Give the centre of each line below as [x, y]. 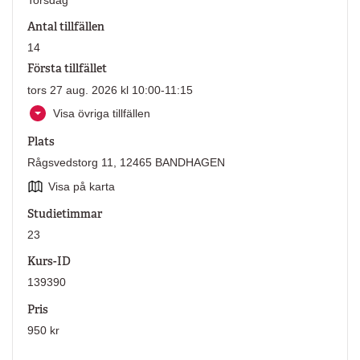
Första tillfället [67, 69]
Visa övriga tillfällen [102, 113]
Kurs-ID [49, 262]
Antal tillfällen [65, 27]
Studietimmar [64, 213]
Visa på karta [82, 186]
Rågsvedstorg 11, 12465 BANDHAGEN [126, 163]
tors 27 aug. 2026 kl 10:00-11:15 [110, 90]
